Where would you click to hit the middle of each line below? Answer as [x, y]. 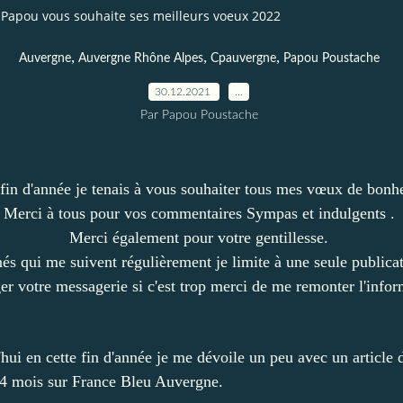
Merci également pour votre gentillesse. [199, 237]
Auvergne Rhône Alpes [140, 58]
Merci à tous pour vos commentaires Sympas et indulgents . [199, 213]
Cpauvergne [243, 58]
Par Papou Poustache [199, 115]
